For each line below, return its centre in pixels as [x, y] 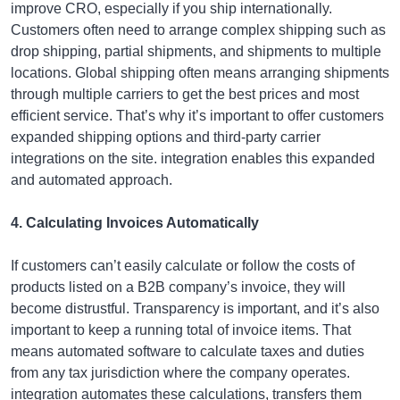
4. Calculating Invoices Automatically [135, 223]
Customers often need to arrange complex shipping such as [198, 30]
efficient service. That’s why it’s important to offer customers [197, 116]
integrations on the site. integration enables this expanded [193, 158]
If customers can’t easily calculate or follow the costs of [183, 266]
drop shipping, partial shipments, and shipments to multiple [196, 51]
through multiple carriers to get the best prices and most [185, 94]
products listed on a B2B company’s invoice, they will [178, 287]
